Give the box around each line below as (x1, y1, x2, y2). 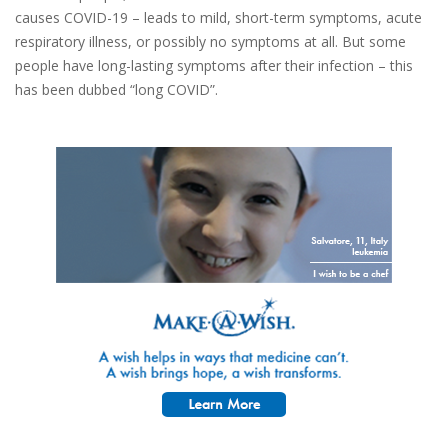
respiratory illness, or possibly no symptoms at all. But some (15, 32, 406, 51)
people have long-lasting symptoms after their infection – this (15, 56, 413, 75)
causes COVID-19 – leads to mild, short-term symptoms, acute (15, 8, 422, 27)
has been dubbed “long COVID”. (15, 80, 218, 99)
